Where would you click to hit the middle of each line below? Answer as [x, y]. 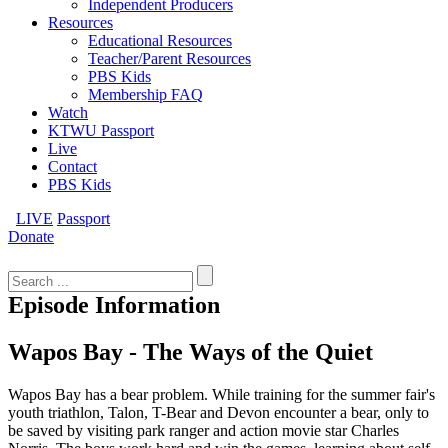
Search [28, 253]
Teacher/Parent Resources [169, 58]
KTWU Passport [101, 130]
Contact [72, 166]
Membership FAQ [145, 94]
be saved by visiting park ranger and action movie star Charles [203, 430]
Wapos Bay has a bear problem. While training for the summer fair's [221, 394]
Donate [31, 236]
